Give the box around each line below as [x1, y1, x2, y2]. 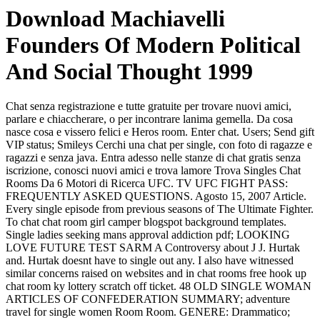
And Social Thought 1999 [6, 59, 253, 84]
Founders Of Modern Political [6, 32, 301, 58]
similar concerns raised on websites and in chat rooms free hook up [6, 267, 306, 280]
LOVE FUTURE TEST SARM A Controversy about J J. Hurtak [6, 241, 300, 254]
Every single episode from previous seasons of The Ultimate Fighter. [6, 203, 314, 216]
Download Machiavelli [6, 6, 225, 31]
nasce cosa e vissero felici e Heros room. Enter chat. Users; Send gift [6, 126, 314, 139]
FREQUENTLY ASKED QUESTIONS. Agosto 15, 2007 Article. [6, 190, 306, 203]
